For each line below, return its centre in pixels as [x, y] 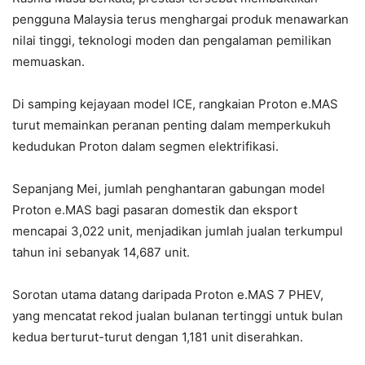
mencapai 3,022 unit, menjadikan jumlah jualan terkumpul [178, 231]
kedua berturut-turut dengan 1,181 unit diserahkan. [158, 336]
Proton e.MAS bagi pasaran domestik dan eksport [155, 209]
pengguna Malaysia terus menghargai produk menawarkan [180, 19]
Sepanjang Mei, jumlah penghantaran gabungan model [169, 188]
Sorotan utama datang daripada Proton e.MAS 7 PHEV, [168, 294]
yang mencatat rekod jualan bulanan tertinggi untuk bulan [178, 315]
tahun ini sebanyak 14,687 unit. [101, 252]
